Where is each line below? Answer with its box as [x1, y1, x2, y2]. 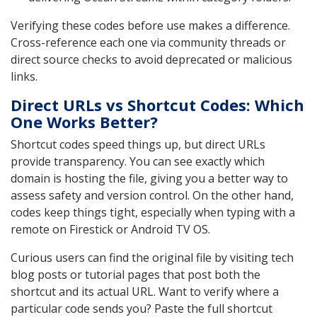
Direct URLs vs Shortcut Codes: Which [11, 94, 304, 116]
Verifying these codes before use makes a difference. [11, 18, 290, 34]
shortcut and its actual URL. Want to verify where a [11, 284, 279, 300]
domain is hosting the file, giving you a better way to [11, 171, 288, 187]
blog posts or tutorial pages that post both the [11, 267, 260, 283]
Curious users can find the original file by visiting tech [11, 250, 294, 266]
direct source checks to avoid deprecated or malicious [11, 52, 292, 68]
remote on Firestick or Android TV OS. [11, 221, 210, 238]
